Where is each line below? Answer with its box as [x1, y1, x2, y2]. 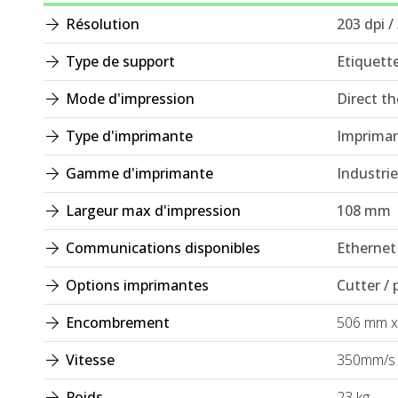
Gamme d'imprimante [62, 163, 213, 184]
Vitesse [62, 350, 115, 370]
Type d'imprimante [62, 126, 193, 147]
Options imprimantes [62, 275, 209, 296]
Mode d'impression [62, 89, 195, 109]
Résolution [62, 14, 139, 35]
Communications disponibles [62, 238, 260, 259]
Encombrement [62, 313, 170, 333]
